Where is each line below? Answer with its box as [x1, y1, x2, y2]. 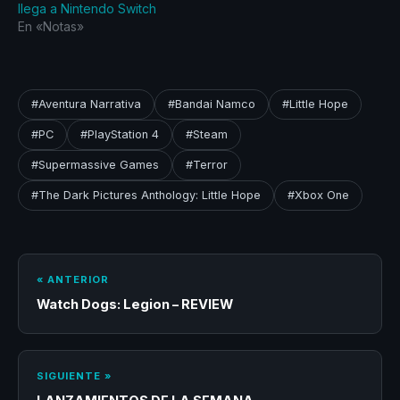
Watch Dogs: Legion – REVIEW [37, 296, 233, 312]
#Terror [186, 157, 228, 171]
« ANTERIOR [37, 272, 109, 286]
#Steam [186, 127, 228, 141]
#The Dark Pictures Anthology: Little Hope [31, 187, 261, 202]
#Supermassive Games [31, 157, 159, 171]
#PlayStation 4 [80, 127, 159, 141]
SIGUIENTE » [37, 369, 112, 382]
